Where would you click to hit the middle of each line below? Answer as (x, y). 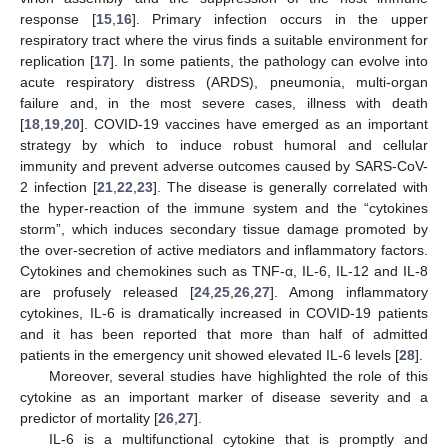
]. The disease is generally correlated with (290, 186)
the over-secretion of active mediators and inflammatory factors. (224, 249)
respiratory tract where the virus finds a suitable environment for (224, 39)
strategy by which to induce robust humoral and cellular (224, 144)
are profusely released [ (107, 291)
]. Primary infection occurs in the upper (280, 18)
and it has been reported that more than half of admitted (224, 333)
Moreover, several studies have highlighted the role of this (238, 375)
